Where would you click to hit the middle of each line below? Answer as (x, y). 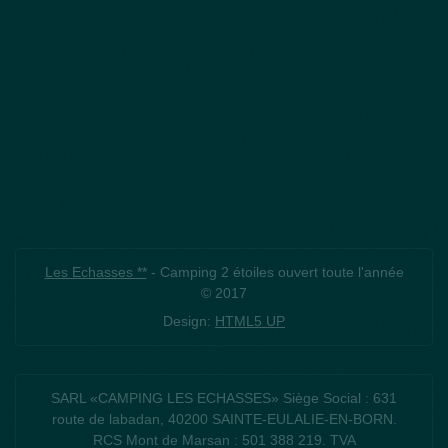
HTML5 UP (250, 320)
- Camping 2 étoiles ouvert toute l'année (275, 271)
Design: (189, 320)
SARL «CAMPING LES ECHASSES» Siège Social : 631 (224, 397)
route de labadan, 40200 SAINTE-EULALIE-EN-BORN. (224, 418)
